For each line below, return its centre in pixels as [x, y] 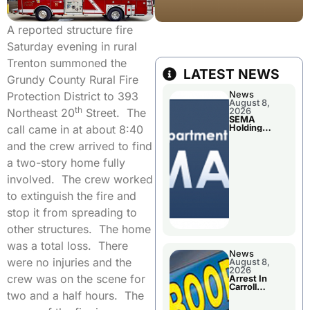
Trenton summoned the [67, 63]
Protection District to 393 [73, 97]
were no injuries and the [69, 263]
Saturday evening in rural [72, 47]
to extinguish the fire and [72, 196]
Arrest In [248, 279]
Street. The [114, 113]
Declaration [254, 161]
